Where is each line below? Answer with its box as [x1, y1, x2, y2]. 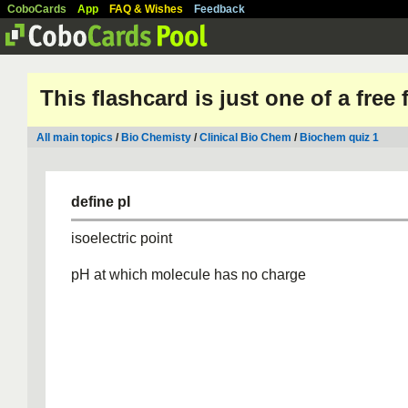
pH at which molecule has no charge [71, 267, 306, 282]
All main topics [36, 131, 113, 144]
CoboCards [7, 3, 66, 15]
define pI [71, 194, 130, 209]
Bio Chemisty [121, 131, 191, 144]
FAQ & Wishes [109, 3, 183, 15]
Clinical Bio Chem [199, 131, 291, 144]
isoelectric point [71, 230, 172, 246]
